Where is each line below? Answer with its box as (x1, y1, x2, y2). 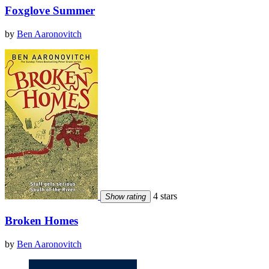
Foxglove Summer (5, 4, 95, 17)
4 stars (151, 191, 177, 202)
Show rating (105, 192, 146, 202)
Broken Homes (5, 214, 78, 227)
